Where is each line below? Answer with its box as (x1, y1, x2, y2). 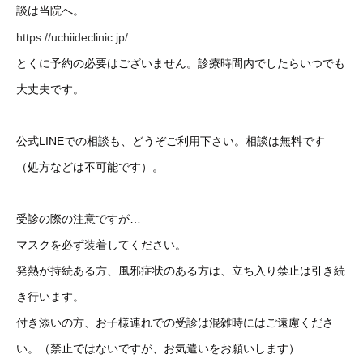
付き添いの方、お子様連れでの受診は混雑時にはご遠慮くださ (16, 316, 334, 330)
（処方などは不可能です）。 (16, 160, 164, 174)
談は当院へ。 (16, 4, 84, 17)
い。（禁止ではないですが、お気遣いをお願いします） (16, 342, 300, 356)
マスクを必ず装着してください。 (16, 238, 186, 252)
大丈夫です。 (16, 83, 84, 96)
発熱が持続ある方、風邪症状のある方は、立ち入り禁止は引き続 (16, 264, 345, 278)
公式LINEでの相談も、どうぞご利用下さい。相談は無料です (16, 135, 325, 148)
